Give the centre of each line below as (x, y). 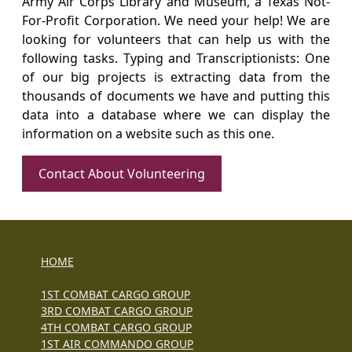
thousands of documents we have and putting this (176, 96)
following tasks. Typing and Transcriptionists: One (176, 59)
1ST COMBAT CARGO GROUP (115, 295)
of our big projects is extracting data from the (176, 77)
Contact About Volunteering (122, 174)
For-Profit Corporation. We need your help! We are (176, 21)
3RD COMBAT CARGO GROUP (117, 311)
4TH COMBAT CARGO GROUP (116, 328)
